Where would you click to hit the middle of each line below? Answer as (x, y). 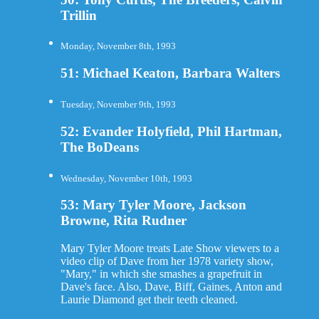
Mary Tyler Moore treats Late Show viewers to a (169, 249)
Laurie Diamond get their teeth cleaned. (149, 300)
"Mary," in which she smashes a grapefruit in (161, 274)
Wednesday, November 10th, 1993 (126, 178)
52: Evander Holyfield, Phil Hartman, (171, 131)
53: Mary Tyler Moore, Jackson (153, 205)
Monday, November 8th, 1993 (118, 46)
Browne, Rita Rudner (123, 221)
